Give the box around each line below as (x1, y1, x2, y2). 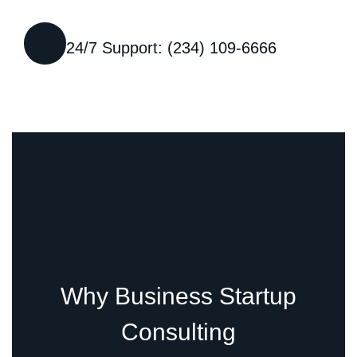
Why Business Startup (61, 283, 296, 309)
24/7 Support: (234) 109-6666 (66, 38, 277, 57)
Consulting (121, 319, 236, 345)
